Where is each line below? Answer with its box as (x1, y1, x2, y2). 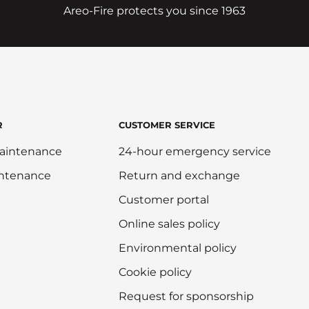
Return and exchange (118, 169, 240, 183)
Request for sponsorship (118, 290, 254, 303)
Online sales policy (118, 217, 220, 231)
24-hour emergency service (118, 145, 271, 159)
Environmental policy (118, 241, 237, 255)
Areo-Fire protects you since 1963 (63, 4, 246, 18)
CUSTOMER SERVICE (118, 119, 215, 131)
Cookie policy (118, 266, 192, 279)
